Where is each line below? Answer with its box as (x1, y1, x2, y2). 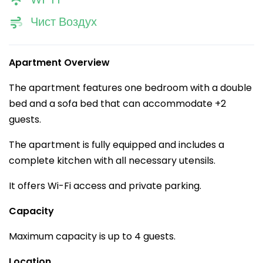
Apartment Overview (9, 56, 110, 69)
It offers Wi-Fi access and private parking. (9, 179, 201, 193)
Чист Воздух (31, 14, 97, 30)
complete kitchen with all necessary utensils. (9, 154, 215, 167)
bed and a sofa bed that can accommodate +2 (9, 97, 226, 110)
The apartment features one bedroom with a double (9, 81, 252, 95)
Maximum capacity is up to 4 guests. (9, 230, 176, 243)
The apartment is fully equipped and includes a (9, 138, 224, 151)
